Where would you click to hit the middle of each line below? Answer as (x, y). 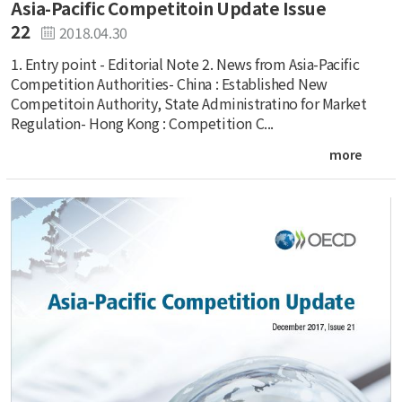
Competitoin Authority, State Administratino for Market (189, 104)
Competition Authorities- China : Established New (169, 84)
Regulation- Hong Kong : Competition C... (143, 123)
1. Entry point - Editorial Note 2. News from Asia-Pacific (185, 64)
